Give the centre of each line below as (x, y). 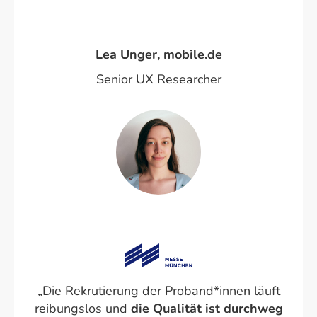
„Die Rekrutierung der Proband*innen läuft (158, 291)
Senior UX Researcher (158, 80)
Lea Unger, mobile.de (158, 55)
